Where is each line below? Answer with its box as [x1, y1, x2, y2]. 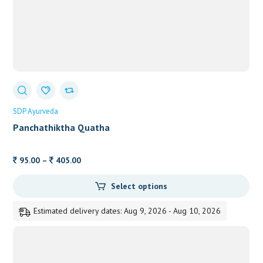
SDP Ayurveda [13, 106, 59, 116]
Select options [110, 181, 167, 192]
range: [80, 168, 104, 180]
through [80, 197, 112, 208]
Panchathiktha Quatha [13, 121, 110, 133]
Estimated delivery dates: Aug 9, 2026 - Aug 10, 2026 [33, 205, 221, 217]
